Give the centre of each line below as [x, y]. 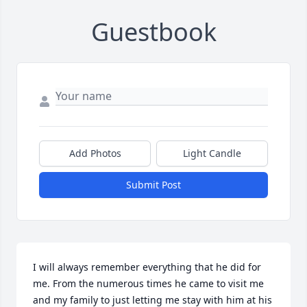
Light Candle [212, 153]
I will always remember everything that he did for [147, 267]
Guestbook [153, 32]
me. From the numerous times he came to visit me [148, 284]
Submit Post [153, 185]
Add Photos [95, 153]
